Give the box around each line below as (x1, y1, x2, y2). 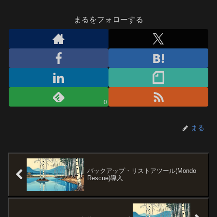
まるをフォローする (74, 15, 143, 24)
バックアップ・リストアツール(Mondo (87, 167, 197, 175)
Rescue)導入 (87, 174, 124, 182)
